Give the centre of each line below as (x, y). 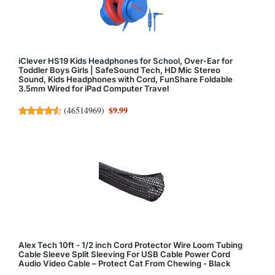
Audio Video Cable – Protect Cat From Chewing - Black (124, 263)
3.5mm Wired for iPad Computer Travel (94, 89)
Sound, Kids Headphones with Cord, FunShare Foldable (126, 79)
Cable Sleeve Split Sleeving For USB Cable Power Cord (124, 254)
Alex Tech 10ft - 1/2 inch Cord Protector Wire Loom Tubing (130, 245)
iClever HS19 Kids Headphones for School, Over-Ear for (126, 61)
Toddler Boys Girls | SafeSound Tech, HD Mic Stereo (119, 70)
